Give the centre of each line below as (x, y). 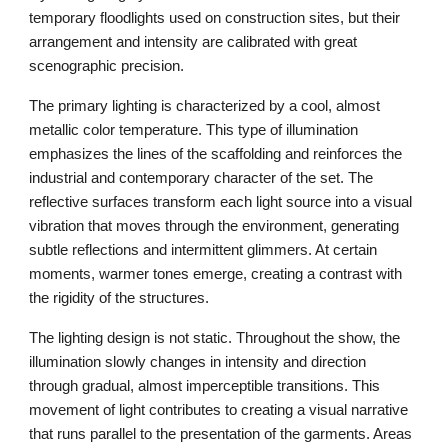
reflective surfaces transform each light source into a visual (221, 202)
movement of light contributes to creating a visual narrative (219, 410)
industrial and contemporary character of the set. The (201, 178)
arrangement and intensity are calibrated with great (193, 42)
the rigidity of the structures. (121, 298)
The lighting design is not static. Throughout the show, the (215, 338)
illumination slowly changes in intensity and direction (198, 362)
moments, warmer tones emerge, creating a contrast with (216, 274)
